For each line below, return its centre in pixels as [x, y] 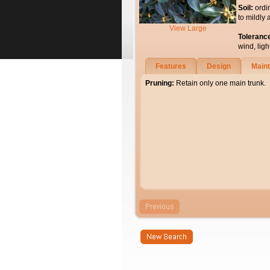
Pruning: [160, 83]
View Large [188, 28]
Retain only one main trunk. [220, 83]
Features [171, 66]
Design [219, 66]
